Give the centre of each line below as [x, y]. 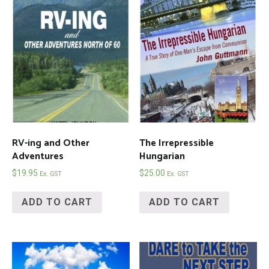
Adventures [38, 157]
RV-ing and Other [51, 144]
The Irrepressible [177, 144]
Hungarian [162, 157]
